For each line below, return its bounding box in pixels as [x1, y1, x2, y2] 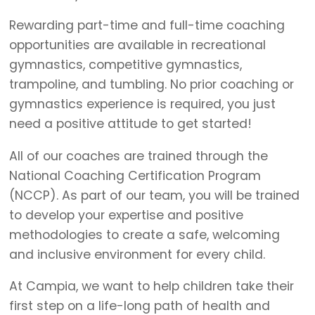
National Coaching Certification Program [9, 167, 262, 184]
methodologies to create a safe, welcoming [9, 226, 281, 243]
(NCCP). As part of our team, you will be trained [9, 186, 300, 204]
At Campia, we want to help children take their [9, 278, 295, 295]
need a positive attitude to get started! [9, 115, 252, 133]
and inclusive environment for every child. [9, 245, 266, 263]
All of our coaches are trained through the [9, 147, 269, 165]
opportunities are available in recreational [9, 37, 266, 54]
